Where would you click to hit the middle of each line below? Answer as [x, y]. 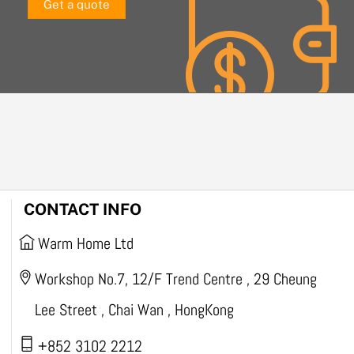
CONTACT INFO [82, 210]
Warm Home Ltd [85, 244]
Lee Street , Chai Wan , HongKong [134, 310]
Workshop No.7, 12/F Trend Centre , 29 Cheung [175, 279]
